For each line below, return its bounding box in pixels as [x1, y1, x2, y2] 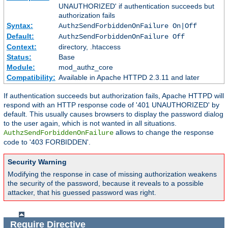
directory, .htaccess [58, 43, 121, 51]
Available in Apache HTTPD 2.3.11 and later [58, 73, 199, 82]
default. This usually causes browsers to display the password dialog [4, 110, 223, 119]
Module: [6, 63, 35, 72]
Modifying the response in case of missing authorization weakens [8, 170, 217, 179]
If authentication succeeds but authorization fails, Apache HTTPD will [4, 92, 224, 100]
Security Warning [8, 158, 67, 166]
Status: [6, 53, 32, 62]
